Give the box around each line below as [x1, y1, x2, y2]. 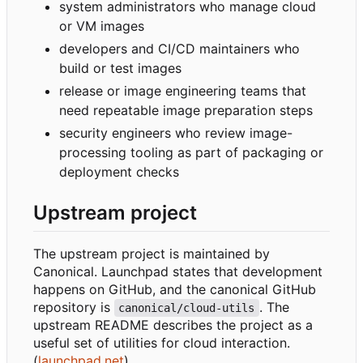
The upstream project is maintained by [33, 246, 270, 263]
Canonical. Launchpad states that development [33, 263, 322, 280]
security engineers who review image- [59, 124, 293, 141]
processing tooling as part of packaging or [59, 143, 323, 160]
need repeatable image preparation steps [59, 101, 313, 118]
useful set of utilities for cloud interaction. [33, 335, 290, 352]
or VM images [59, 17, 144, 34]
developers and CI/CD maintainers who [59, 40, 300, 57]
